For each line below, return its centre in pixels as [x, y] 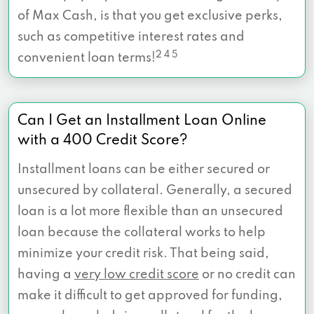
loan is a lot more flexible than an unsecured [150, 212]
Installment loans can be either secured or [144, 170]
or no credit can [247, 275]
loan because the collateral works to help [142, 233]
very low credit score [137, 275]
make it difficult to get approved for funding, [150, 296]
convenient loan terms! [87, 59]
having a [46, 275]
